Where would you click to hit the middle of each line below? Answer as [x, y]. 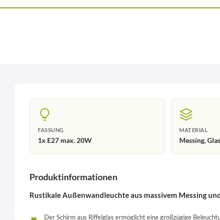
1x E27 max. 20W [65, 140]
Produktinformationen [73, 177]
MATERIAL [193, 130]
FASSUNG [51, 130]
